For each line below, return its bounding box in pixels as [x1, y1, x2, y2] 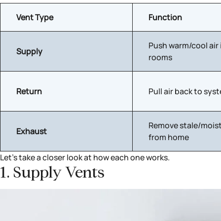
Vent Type [16, 12, 53, 23]
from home [148, 132, 189, 143]
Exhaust [16, 126, 47, 137]
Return [16, 86, 42, 97]
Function [148, 12, 182, 23]
